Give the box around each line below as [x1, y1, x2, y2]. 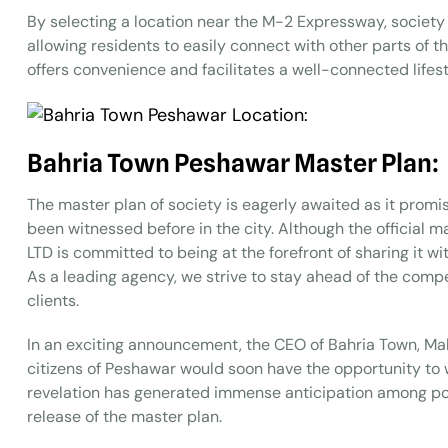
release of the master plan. [27, 406, 222, 427]
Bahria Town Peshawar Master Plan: [27, 148, 439, 178]
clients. [27, 290, 79, 311]
